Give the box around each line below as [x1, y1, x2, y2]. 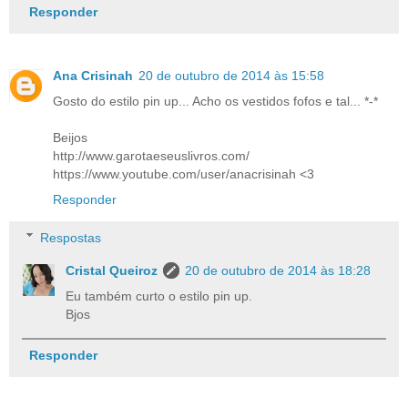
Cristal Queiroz [66, 262, 158, 278]
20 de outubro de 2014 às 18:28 [185, 262, 372, 278]
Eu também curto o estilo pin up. [66, 288, 253, 303]
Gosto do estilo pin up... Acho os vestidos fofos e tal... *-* [53, 94, 378, 108]
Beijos [53, 130, 87, 145]
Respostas [40, 229, 102, 245]
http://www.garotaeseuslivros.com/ [53, 148, 250, 163]
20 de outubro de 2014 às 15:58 [138, 68, 324, 83]
